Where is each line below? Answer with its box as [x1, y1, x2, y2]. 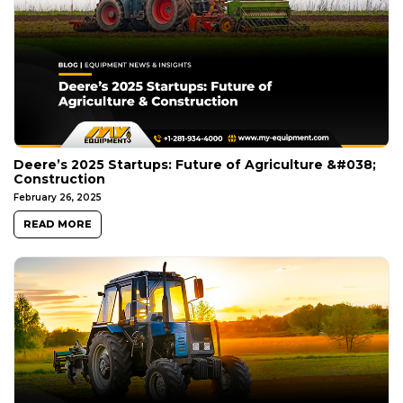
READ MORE [23, 219, 92, 231]
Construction [13, 171, 105, 188]
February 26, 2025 [13, 192, 102, 204]
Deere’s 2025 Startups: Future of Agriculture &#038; [13, 157, 376, 174]
